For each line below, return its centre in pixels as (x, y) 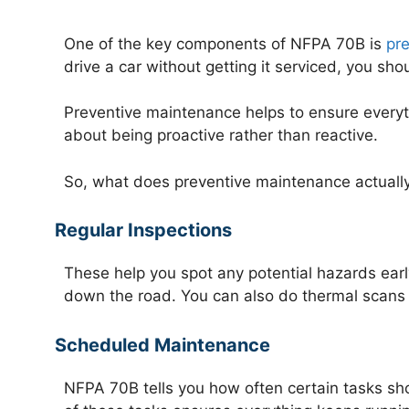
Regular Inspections (143, 230)
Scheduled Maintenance (163, 345)
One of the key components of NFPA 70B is (225, 43)
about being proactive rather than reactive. (221, 135)
